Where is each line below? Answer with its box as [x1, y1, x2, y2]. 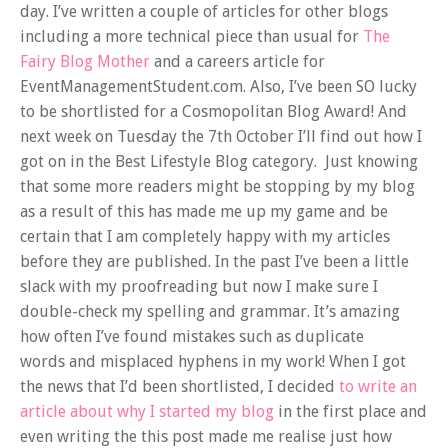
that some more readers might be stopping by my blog [20, 176, 415, 196]
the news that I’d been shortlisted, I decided [20, 376, 339, 396]
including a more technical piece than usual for [20, 26, 363, 46]
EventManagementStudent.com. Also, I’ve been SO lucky [20, 76, 417, 96]
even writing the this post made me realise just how [20, 426, 392, 446]
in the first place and [278, 401, 427, 421]
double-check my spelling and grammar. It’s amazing [20, 301, 400, 321]
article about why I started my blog [20, 401, 278, 421]
